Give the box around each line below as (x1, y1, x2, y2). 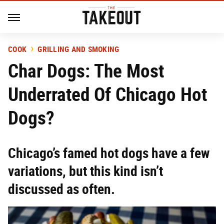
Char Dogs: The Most (8, 59, 164, 82)
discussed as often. (8, 181, 115, 197)
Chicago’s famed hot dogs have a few (8, 145, 209, 161)
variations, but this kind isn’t (8, 163, 163, 179)
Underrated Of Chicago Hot (8, 83, 207, 105)
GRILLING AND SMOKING (37, 44, 119, 54)
